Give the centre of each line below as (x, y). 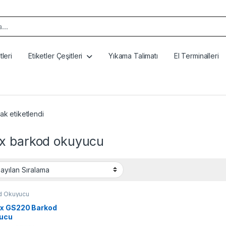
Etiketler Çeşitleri (55, 56)
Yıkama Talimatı (133, 56)
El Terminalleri (196, 56)
